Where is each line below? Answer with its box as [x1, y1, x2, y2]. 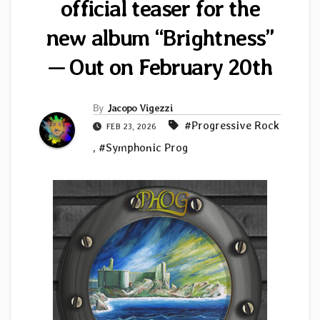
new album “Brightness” [46, 24, 274, 52]
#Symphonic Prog [99, 141, 188, 155]
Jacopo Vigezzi [106, 102, 173, 114]
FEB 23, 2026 [104, 121, 159, 132]
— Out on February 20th [47, 53, 273, 81]
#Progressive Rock [184, 119, 279, 133]
